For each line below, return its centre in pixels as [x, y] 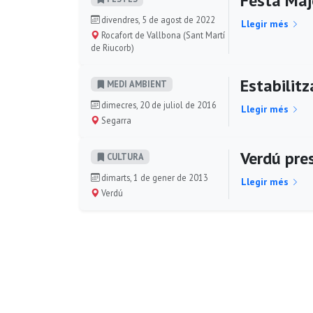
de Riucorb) [112, 47]
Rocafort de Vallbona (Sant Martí [162, 35]
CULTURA [124, 157]
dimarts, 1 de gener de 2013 [154, 177]
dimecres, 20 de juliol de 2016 [158, 104]
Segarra [115, 120]
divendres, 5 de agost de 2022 [157, 19]
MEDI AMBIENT [136, 84]
